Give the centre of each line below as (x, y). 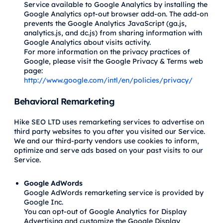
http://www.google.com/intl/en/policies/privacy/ (108, 80)
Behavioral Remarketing (64, 101)
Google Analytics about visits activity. (87, 42)
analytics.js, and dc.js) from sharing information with (113, 33)
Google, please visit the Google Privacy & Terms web (113, 61)
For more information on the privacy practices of (107, 52)
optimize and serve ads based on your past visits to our (109, 150)
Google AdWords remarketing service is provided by (114, 193)
